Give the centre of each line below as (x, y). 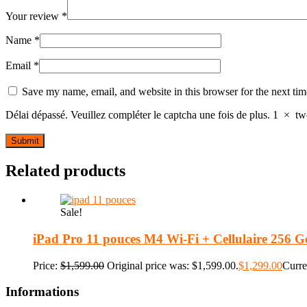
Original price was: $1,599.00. (173, 265)
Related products (65, 171)
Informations (42, 292)
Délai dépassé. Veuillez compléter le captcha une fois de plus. (138, 115)
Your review (34, 16)
